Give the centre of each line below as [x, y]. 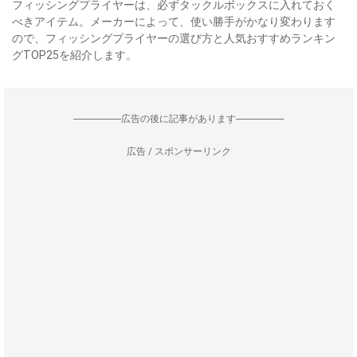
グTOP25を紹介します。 [75, 55]
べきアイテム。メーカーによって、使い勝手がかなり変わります [174, 22]
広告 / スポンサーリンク [178, 151]
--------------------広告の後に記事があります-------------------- [178, 119]
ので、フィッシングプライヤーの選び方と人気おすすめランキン [174, 38]
